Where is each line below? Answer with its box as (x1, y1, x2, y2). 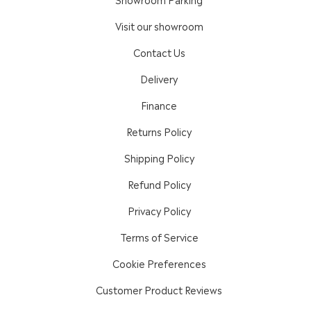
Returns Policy (126, 124, 192, 138)
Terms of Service (119, 229, 199, 244)
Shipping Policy (124, 150, 194, 165)
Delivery (140, 71, 178, 85)
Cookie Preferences (112, 255, 206, 270)
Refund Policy (127, 176, 191, 191)
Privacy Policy (127, 203, 191, 217)
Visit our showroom (115, 18, 203, 33)
